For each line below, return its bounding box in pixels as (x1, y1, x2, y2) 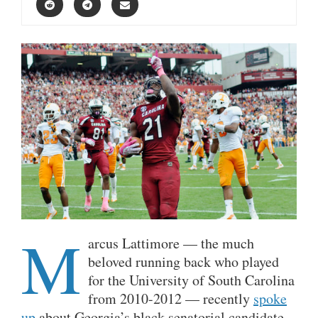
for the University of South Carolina (88, 270, 295, 290)
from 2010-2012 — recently (88, 288, 253, 308)
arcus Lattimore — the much (88, 233, 254, 253)
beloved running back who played (88, 251, 279, 271)
